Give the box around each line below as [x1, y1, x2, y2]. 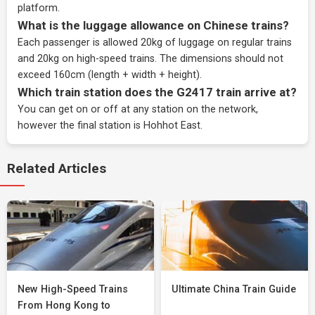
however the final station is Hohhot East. [18, 120, 202, 131]
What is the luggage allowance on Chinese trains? [18, 18, 289, 32]
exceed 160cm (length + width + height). [18, 69, 202, 81]
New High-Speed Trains [18, 283, 128, 295]
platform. [18, 2, 60, 14]
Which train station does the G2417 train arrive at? [18, 85, 297, 99]
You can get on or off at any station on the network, [18, 103, 258, 115]
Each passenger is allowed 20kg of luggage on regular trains [18, 37, 292, 49]
